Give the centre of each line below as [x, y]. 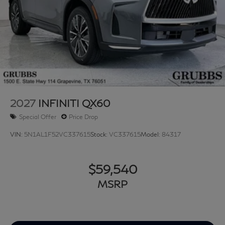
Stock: [100, 134]
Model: [151, 134]
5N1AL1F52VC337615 [57, 134]
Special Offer [38, 117]
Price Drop [83, 117]
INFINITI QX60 [74, 103]
